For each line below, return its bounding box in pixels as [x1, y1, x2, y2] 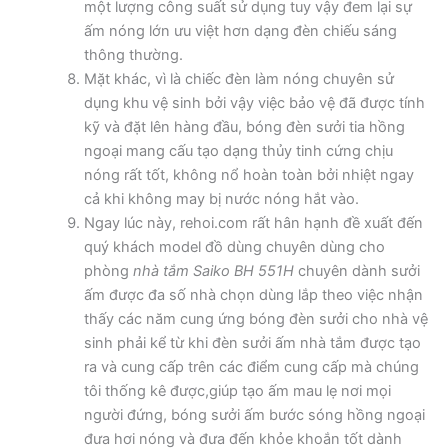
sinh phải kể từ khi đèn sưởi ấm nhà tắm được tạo [83, 333, 421, 352]
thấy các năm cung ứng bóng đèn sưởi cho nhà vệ [83, 309, 428, 328]
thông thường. [83, 45, 183, 64]
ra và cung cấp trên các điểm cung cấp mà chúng [83, 357, 419, 376]
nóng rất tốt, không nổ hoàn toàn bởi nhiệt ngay [83, 165, 414, 184]
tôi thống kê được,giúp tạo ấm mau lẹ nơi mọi [83, 381, 391, 400]
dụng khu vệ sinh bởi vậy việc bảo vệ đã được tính [83, 93, 425, 112]
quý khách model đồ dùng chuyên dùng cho [83, 237, 385, 256]
